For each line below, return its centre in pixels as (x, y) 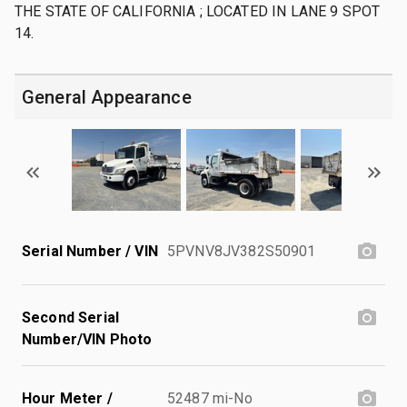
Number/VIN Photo (87, 339)
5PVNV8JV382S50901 (242, 251)
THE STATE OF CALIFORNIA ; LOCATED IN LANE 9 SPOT (198, 11)
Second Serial (70, 317)
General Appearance (107, 97)
